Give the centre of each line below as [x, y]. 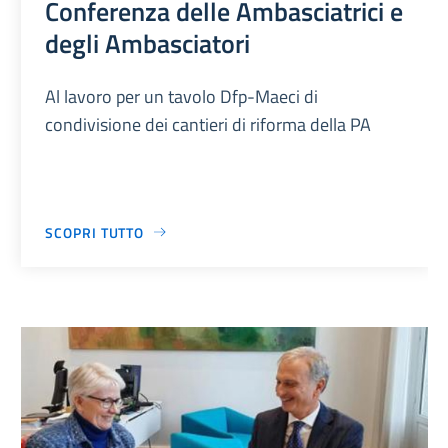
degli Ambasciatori [148, 42]
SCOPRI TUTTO [95, 232]
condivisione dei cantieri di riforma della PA [208, 124]
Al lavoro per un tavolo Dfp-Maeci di [182, 96]
